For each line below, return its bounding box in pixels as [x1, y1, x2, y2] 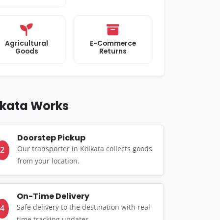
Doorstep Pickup [17, 132, 85, 143]
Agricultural [5, 39, 48, 48]
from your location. [17, 156, 80, 165]
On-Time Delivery [16, 191, 89, 202]
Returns [99, 47, 127, 56]
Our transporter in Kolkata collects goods [17, 144, 152, 153]
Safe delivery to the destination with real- [16, 202, 153, 212]
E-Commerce [90, 39, 136, 48]
